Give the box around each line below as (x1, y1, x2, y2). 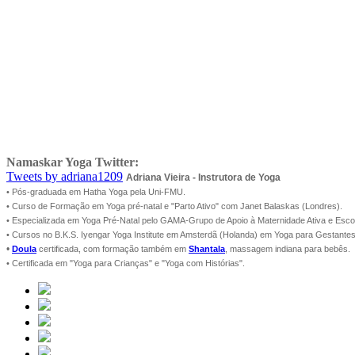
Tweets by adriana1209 (6, 170, 123, 184)
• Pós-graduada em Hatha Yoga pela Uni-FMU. (6, 187, 185, 197)
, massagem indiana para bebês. (225, 244, 350, 254)
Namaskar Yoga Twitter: (6, 155, 139, 170)
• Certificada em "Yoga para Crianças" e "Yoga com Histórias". (6, 258, 245, 269)
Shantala (189, 244, 225, 254)
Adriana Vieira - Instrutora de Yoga (126, 172, 281, 184)
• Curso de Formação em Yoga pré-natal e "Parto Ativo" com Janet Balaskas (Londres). (6, 201, 342, 212)
